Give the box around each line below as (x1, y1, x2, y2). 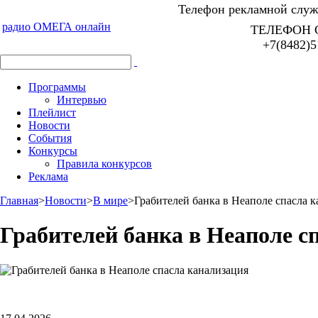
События (28, 132, 72, 144)
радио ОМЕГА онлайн (2, 21, 111, 33)
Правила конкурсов (57, 158, 152, 170)
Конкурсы (28, 145, 77, 157)
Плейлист (28, 106, 76, 119)
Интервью (57, 94, 106, 106)
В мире (93, 194, 128, 207)
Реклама (28, 170, 68, 182)
